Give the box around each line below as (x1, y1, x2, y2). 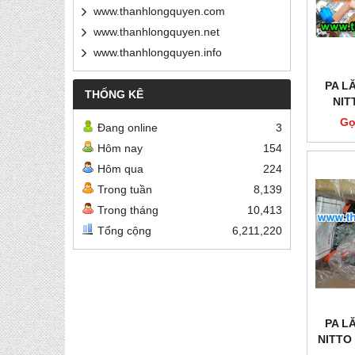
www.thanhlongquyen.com (94, 5, 225, 18)
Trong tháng (97, 204, 158, 217)
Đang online (97, 121, 158, 135)
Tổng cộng (97, 224, 151, 238)
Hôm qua (97, 162, 143, 176)
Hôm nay (97, 142, 143, 155)
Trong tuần (97, 183, 152, 197)
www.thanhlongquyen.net (94, 25, 219, 39)
